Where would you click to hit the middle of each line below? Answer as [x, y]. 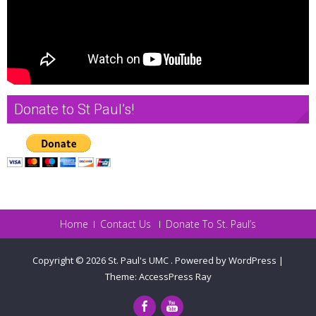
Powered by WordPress [226, 260]
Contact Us [126, 224]
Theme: [122, 276]
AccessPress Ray [175, 276]
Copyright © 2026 [70, 260]
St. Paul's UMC [139, 260]
